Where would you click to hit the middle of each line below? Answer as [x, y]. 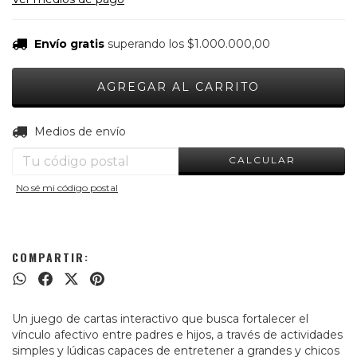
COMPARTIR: [51, 257]
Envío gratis [69, 44]
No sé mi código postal [67, 188]
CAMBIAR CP [299, 129]
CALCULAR [262, 159]
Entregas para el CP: [68, 131]
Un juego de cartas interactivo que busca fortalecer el [160, 319]
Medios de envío [80, 131]
